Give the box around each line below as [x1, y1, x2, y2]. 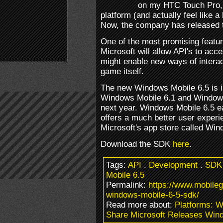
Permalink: [106, 180, 148, 190]
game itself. [101, 66, 144, 76]
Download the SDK [101, 139, 173, 149]
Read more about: [106, 200, 175, 210]
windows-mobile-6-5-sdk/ [106, 190, 199, 200]
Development [149, 160, 198, 170]
